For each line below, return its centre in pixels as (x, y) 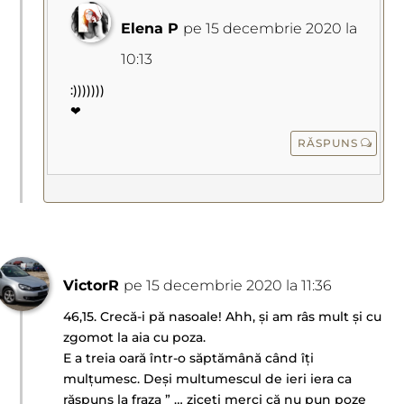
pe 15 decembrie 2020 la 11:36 (228, 285)
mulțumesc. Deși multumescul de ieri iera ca (208, 378)
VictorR (92, 285)
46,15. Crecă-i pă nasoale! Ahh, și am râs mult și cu (223, 316)
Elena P (150, 28)
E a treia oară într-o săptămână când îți (189, 358)
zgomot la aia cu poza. (135, 337)
